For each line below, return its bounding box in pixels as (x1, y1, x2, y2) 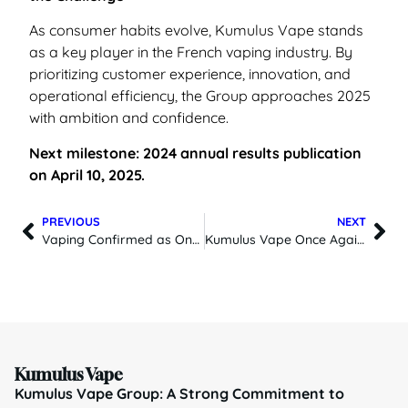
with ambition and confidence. (29, 108, 229, 127)
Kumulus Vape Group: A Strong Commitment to (15, 384, 344, 403)
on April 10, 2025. (29, 165, 145, 184)
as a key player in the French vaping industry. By (29, 43, 352, 62)
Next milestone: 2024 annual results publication (29, 143, 362, 162)
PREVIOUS (42, 214, 100, 229)
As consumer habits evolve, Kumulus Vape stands (29, 21, 363, 40)
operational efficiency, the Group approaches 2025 (29, 87, 371, 106)
